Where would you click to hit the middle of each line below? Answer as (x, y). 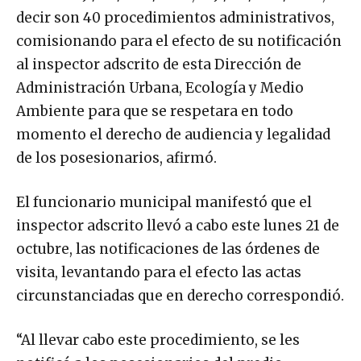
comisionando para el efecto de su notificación (179, 41)
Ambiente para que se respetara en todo (155, 111)
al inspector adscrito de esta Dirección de (159, 64)
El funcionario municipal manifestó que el (164, 202)
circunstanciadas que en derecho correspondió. (180, 295)
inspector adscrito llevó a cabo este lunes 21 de (178, 225)
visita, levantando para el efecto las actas (159, 272)
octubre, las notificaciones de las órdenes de (168, 249)
